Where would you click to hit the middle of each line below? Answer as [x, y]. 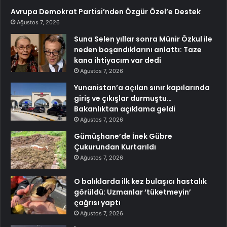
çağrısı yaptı [97, 203]
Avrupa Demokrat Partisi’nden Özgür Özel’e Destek [106, 12]
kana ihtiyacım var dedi [118, 61]
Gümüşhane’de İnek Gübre [123, 137]
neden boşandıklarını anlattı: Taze [138, 50]
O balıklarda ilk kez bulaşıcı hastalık [140, 182]
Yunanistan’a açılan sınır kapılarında [142, 88]
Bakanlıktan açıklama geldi [125, 109]
